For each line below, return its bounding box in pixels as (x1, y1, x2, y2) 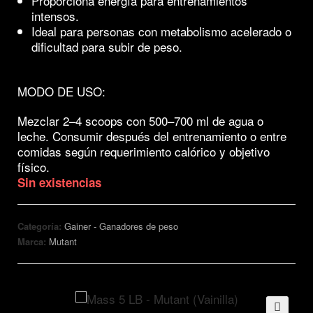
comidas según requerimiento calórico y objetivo (17, 143, 270, 161)
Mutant (49, 235, 77, 249)
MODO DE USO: (17, 82, 105, 101)
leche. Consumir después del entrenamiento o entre (17, 127, 286, 145)
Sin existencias (17, 174, 101, 191)
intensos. (31, 7, 79, 25)
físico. (17, 158, 50, 176)
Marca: (17, 235, 49, 249)
